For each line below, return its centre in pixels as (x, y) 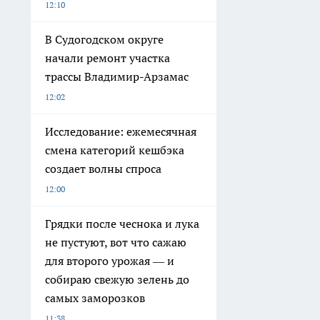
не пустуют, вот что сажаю (116, 242)
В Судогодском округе (104, 40)
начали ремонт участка (107, 58)
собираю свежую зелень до (117, 280)
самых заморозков (95, 298)
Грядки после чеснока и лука (122, 224)
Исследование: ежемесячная (121, 132)
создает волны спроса (103, 169)
